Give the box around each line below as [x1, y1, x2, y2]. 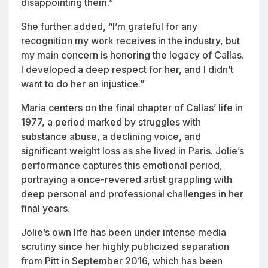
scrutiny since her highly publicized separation [21, 240, 229, 252]
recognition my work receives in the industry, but [21, 34, 240, 47]
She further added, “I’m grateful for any [21, 20, 197, 32]
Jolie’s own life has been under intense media [21, 226, 226, 238]
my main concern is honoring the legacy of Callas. [21, 48, 244, 61]
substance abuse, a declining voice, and [21, 130, 201, 142]
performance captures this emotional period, [21, 159, 223, 171]
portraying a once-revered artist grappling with [21, 173, 232, 185]
